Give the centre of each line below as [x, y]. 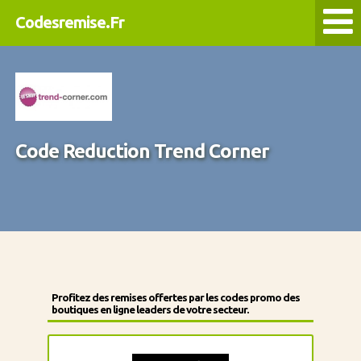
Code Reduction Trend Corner [142, 151]
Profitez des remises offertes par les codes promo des [175, 298]
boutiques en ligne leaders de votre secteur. [150, 310]
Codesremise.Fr [69, 22]
